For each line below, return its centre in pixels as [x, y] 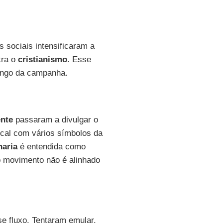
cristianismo [42, 59]
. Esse [79, 59]
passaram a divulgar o [55, 120]
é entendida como [51, 147]
